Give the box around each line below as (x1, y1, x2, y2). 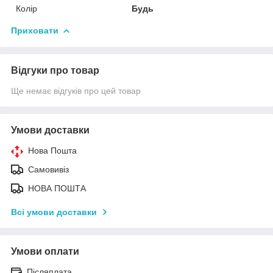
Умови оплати (11, 246, 79, 257)
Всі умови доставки (11, 207, 97, 218)
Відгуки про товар (11, 65, 99, 76)
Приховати (11, 26, 58, 36)
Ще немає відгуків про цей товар (11, 86, 141, 96)
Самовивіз (28, 165, 69, 175)
